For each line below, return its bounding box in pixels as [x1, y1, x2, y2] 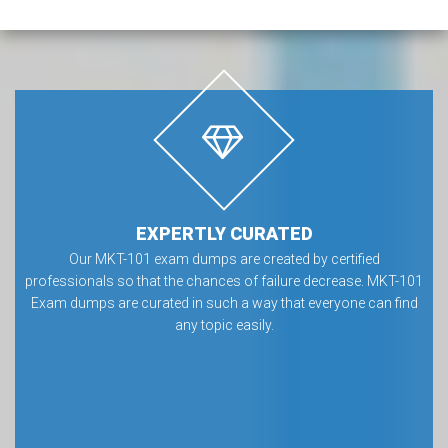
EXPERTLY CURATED [135, 223, 313, 244]
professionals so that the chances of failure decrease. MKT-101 [25, 273, 423, 289]
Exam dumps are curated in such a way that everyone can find [30, 295, 418, 311]
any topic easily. [174, 317, 274, 333]
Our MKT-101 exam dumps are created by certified [68, 251, 380, 267]
